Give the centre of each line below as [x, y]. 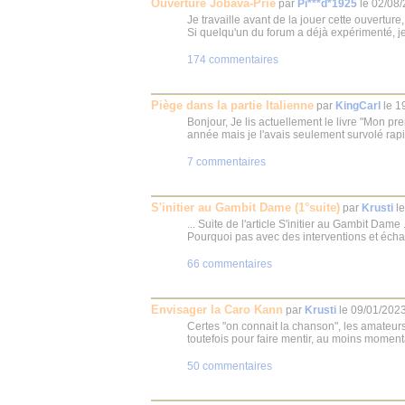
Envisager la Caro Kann [217, 310]
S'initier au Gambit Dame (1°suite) [245, 207]
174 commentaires [233, 60]
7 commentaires [226, 162]
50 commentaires [230, 366]
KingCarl [358, 106]
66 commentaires [230, 264]
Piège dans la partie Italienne [232, 105]
